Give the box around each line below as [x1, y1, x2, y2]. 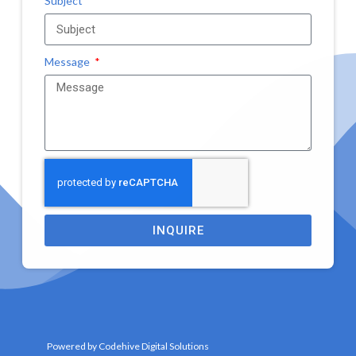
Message [44, 55, 92, 69]
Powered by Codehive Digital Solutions [47, 340, 209, 353]
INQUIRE [152, 222, 204, 238]
